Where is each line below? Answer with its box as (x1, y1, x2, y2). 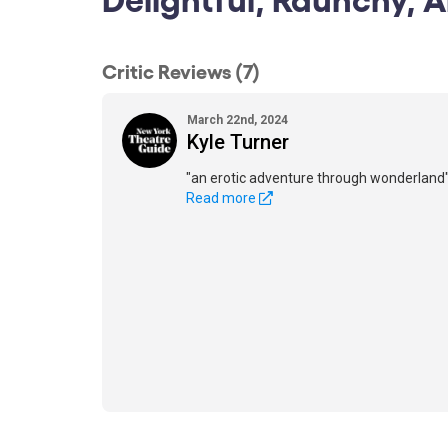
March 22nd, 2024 (187, 113, 288, 127)
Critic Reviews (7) (102, 58, 260, 82)
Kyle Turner (187, 130, 289, 154)
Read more (186, 190, 259, 206)
